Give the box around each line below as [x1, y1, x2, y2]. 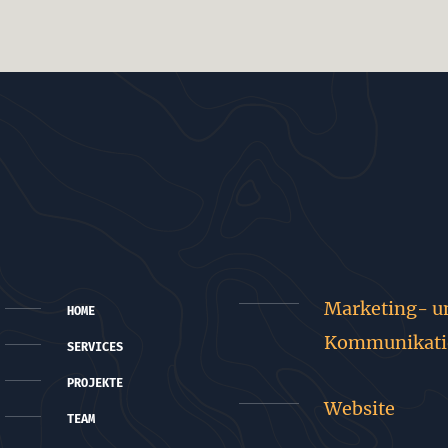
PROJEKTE [66, 376, 123, 390]
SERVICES [66, 340, 123, 354]
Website [323, 397, 395, 420]
